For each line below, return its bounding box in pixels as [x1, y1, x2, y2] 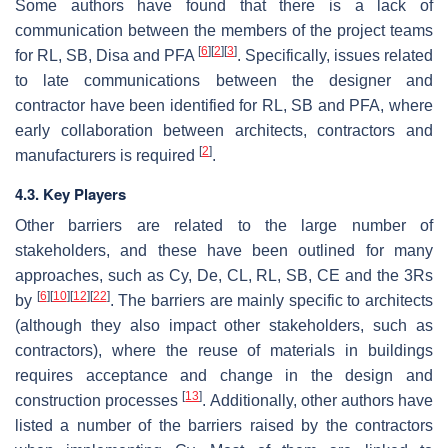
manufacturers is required [15, 146, 199, 164]
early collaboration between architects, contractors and [15, 121, 433, 139]
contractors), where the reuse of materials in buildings [15, 341, 433, 359]
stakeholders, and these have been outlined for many [15, 241, 433, 259]
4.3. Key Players [15, 182, 126, 205]
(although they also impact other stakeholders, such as [15, 316, 433, 334]
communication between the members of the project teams [15, 21, 433, 39]
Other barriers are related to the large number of [15, 216, 433, 234]
